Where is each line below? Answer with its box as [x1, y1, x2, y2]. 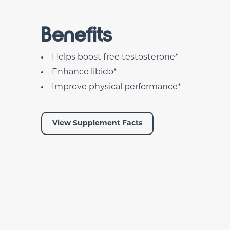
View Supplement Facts [52, 120, 142, 127]
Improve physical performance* [52, 83, 181, 91]
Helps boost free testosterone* [52, 53, 178, 62]
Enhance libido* [52, 68, 117, 76]
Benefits [41, 24, 112, 46]
